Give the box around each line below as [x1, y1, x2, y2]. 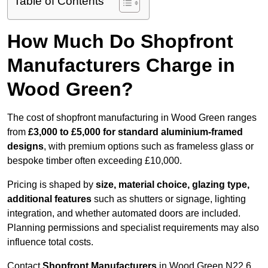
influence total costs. [7, 237, 93, 248]
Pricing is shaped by [7, 179, 96, 190]
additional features [7, 194, 92, 205]
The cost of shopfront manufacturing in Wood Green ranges [7, 112, 257, 123]
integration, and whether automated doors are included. [7, 208, 240, 219]
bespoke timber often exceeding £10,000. [7, 156, 182, 166]
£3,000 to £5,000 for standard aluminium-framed [28, 127, 243, 138]
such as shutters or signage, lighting [92, 194, 246, 205]
